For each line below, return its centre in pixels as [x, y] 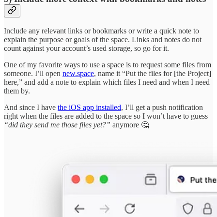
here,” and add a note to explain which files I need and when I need [107, 82]
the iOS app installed [89, 107]
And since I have [31, 107]
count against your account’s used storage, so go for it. [86, 48]
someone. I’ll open [33, 73]
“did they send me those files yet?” [57, 124]
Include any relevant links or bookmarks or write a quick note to [101, 31]
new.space [78, 73]
